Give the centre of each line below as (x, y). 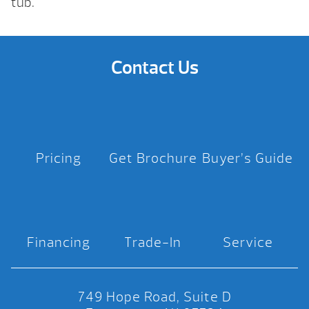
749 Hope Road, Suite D (154, 297)
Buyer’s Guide (248, 159)
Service (248, 243)
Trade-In (153, 243)
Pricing (58, 159)
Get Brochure (153, 159)
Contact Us (154, 68)
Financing (58, 243)
